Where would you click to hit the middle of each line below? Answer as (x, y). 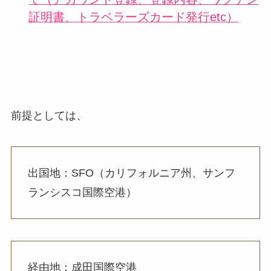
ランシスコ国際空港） (82, 193)
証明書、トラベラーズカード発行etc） (134, 17)
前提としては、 (49, 115)
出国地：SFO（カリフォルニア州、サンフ (131, 173)
